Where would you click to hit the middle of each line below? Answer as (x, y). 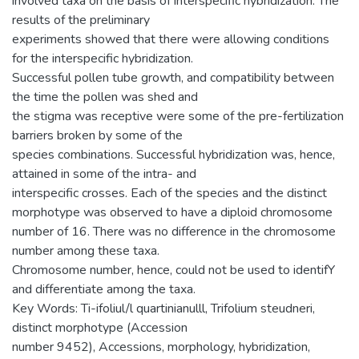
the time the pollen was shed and (105, 97)
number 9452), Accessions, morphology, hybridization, (161, 347)
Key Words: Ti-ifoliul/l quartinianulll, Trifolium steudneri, (163, 308)
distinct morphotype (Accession (100, 327)
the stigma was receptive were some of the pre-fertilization (178, 116)
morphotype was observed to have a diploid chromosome (172, 212)
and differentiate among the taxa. (104, 289)
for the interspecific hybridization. (103, 58)
